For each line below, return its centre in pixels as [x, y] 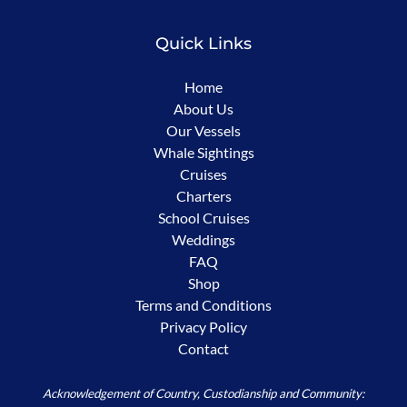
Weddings [203, 239]
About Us [203, 108]
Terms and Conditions [203, 304]
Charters [203, 195]
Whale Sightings [203, 152]
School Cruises [203, 217]
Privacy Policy [203, 326]
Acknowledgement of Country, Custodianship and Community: [203, 393]
